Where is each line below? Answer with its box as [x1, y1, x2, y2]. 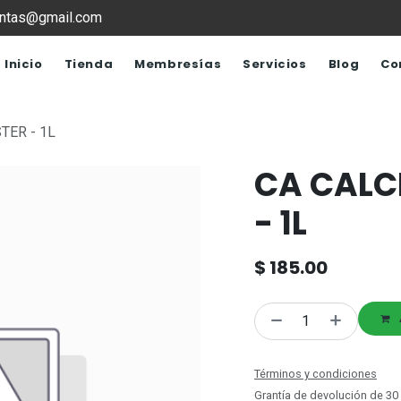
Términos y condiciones [253, 367, 377, 381]
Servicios [243, 55, 307, 73]
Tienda [64, 55, 114, 73]
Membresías [134, 55, 222, 73]
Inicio [4, 55, 43, 73]
